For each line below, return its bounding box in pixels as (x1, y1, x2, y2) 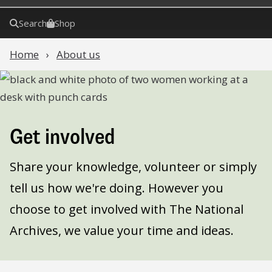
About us (56, 47, 100, 61)
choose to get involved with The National (10, 201, 243, 217)
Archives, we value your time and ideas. (10, 222, 234, 239)
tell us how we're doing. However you (10, 180, 223, 196)
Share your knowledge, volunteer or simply (10, 158, 257, 175)
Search (19, 17, 47, 29)
